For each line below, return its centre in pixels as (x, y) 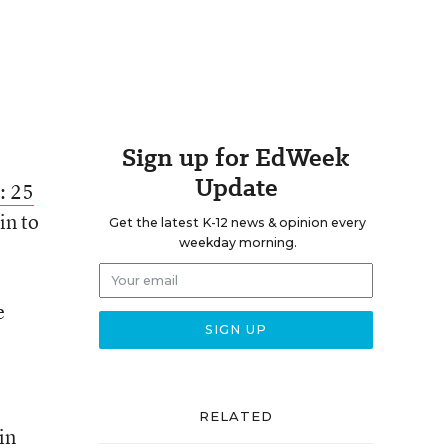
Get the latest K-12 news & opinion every (237, 222)
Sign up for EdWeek (236, 157)
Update (236, 187)
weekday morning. (237, 242)
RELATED (236, 416)
